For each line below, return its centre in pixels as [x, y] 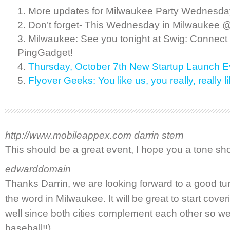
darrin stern [159, 135]
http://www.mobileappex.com [70, 135]
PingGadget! [45, 53]
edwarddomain [38, 169]
